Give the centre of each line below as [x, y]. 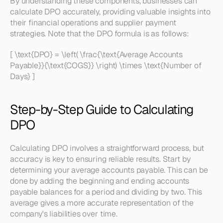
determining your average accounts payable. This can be [109, 170]
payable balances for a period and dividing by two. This [106, 192]
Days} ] [22, 76]
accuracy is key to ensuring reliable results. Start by [100, 159]
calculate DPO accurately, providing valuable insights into [110, 12]
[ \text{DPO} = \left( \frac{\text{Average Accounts [96, 55]
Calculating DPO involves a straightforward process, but [107, 148]
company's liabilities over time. [64, 214]
